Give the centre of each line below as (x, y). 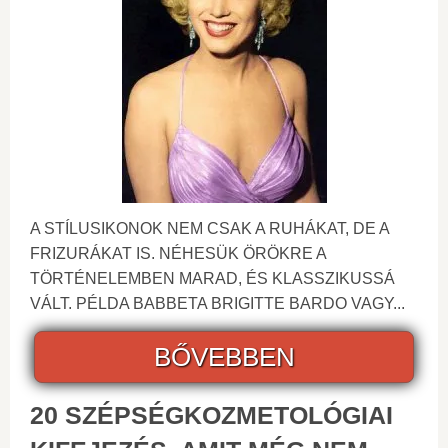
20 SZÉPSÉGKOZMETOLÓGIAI (211, 414)
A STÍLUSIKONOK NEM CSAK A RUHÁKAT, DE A (209, 228)
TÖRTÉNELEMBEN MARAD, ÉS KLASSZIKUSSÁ (212, 278)
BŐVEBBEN (224, 356)
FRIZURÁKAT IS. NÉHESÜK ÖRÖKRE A (178, 253)
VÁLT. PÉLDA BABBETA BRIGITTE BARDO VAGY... (217, 303)
